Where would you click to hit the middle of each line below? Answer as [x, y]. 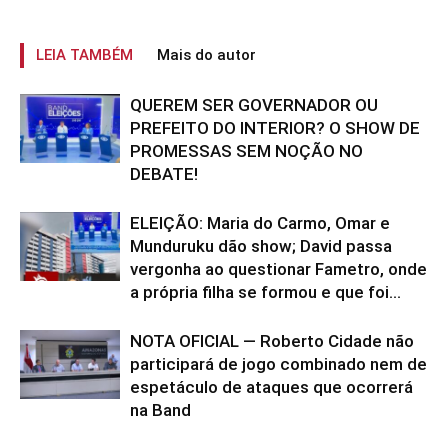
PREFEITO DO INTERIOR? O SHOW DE [275, 127]
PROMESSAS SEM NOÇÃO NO [246, 150]
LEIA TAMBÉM [84, 54]
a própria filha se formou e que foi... [265, 291]
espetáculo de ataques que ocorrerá [271, 386]
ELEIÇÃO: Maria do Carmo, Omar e [260, 222]
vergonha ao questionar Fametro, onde [278, 268]
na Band [160, 409]
